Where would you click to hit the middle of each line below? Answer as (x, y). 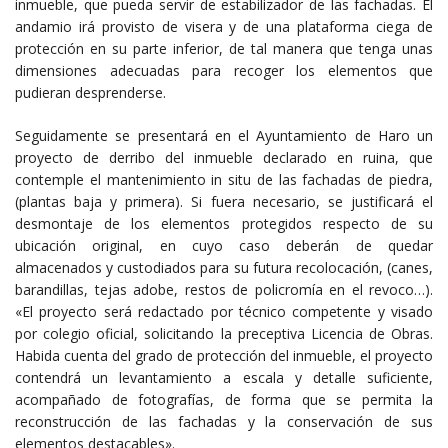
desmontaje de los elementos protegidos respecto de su (224, 224)
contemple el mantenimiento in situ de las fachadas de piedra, (224, 180)
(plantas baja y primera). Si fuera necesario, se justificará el (224, 202)
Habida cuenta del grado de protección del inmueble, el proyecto (224, 356)
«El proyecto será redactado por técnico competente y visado (224, 312)
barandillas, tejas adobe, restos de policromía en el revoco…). (224, 290)
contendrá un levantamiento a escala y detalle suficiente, (224, 378)
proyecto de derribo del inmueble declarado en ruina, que (224, 158)
